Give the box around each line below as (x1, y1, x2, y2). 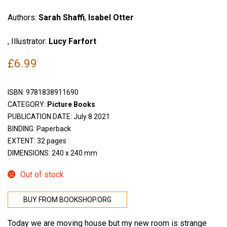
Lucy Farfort (49, 36, 96, 46)
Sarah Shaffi (39, 13, 85, 23)
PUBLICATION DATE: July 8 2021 (8, 112, 110, 121)
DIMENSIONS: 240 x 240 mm (8, 149, 97, 158)
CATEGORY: (8, 100, 47, 109)
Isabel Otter (88, 13, 134, 23)
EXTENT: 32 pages (8, 137, 66, 145)
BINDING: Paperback (8, 125, 71, 133)
